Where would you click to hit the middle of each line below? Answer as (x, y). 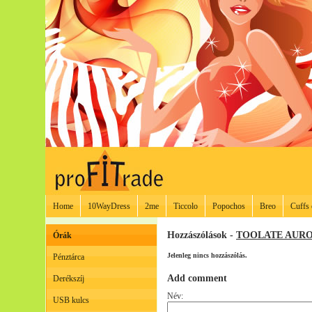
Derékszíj (69, 279)
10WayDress (109, 206)
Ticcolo (186, 206)
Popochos (229, 206)
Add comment (197, 278)
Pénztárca (69, 257)
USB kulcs (71, 300)
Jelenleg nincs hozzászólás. (207, 255)
